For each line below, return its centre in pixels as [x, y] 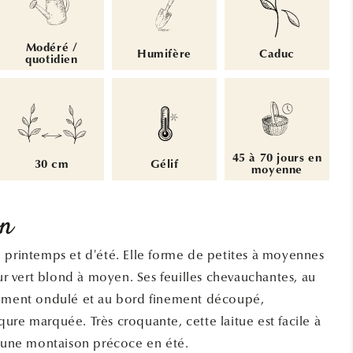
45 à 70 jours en [277, 159]
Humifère [164, 54]
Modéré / [52, 48]
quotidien [52, 60]
